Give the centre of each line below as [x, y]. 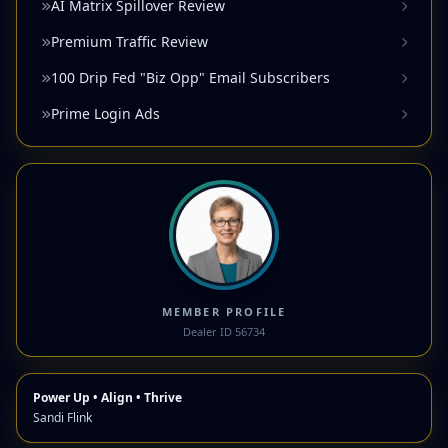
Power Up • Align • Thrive [107, 398]
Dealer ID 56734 [224, 332]
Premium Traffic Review [129, 42]
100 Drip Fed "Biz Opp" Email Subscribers [190, 78]
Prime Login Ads [105, 114]
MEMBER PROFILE [224, 312]
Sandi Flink [62, 418]
